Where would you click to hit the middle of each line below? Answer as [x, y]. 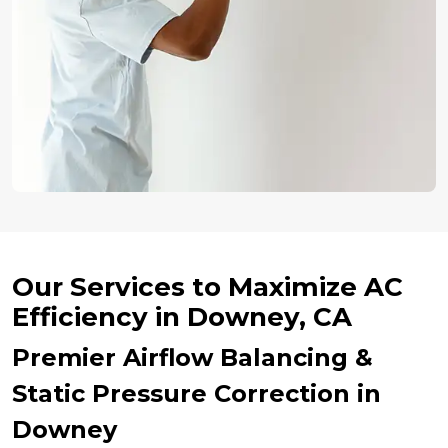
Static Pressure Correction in [196, 393]
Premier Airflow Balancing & [192, 357]
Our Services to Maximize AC [207, 286]
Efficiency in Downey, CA [182, 316]
